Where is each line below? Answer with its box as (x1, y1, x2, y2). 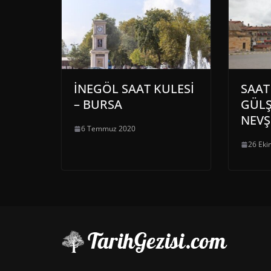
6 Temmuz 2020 (81, 123, 135, 134)
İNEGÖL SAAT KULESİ (74, 80, 194, 97)
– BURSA (74, 96, 122, 113)
